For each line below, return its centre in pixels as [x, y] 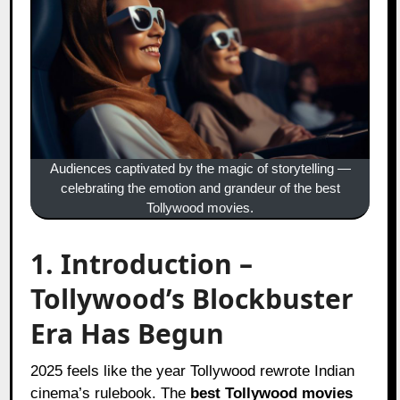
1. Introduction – [142, 263]
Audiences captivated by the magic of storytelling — [200, 168]
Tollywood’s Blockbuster [192, 298]
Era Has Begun [128, 333]
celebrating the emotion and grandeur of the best [200, 187]
